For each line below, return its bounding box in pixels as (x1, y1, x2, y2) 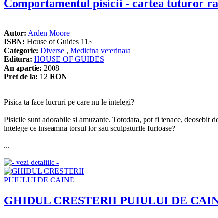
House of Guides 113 (25, 37, 92, 46)
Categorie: (4, 46, 38, 55)
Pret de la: (4, 73, 38, 81)
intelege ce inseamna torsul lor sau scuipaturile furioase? (4, 124, 175, 133)
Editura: (4, 55, 32, 64)
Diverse (40, 46, 64, 55)
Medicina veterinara (70, 46, 131, 55)
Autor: (4, 29, 26, 37)
